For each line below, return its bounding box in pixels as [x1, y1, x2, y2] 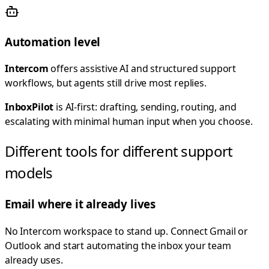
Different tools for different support [5, 141, 233, 162]
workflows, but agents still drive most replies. [5, 76, 207, 90]
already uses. [5, 253, 63, 267]
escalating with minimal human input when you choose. [5, 115, 253, 128]
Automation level [5, 34, 101, 49]
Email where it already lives [5, 196, 156, 212]
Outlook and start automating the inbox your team [5, 238, 231, 252]
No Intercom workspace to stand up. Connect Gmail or [5, 224, 249, 238]
